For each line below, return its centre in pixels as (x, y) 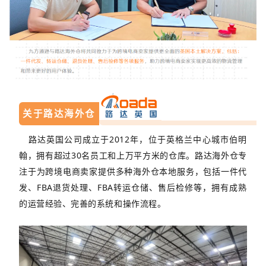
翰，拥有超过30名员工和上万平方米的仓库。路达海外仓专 (133, 155)
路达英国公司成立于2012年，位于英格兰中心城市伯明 (133, 139)
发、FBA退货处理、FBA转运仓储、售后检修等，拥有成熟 (133, 187)
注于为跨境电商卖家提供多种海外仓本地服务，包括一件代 (133, 171)
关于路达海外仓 (59, 113)
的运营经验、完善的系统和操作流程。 (93, 203)
